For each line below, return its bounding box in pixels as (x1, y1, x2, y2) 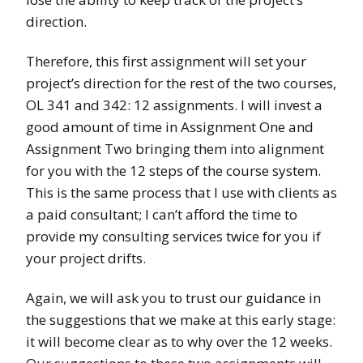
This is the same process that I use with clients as (26, 183, 337, 203)
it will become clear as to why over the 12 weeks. (26, 332, 332, 352)
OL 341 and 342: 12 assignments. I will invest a (26, 96, 322, 115)
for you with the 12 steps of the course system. (26, 161, 321, 181)
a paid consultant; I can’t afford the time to (26, 205, 297, 224)
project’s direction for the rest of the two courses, (26, 74, 336, 93)
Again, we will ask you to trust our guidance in (26, 288, 321, 308)
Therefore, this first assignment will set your (26, 52, 306, 71)
